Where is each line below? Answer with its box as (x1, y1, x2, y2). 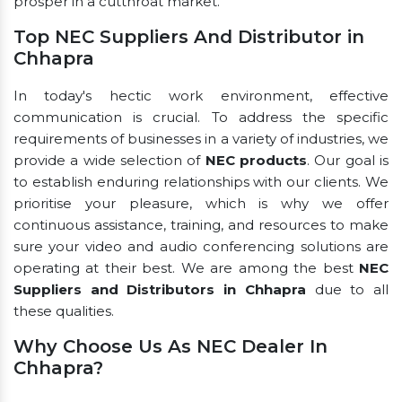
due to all (305, 280, 389, 298)
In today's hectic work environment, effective (13, 86, 389, 104)
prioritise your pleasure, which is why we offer (13, 194, 389, 212)
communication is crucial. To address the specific (13, 108, 389, 126)
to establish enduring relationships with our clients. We (13, 172, 389, 190)
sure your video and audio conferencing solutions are (13, 237, 389, 255)
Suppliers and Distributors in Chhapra (13, 280, 306, 298)
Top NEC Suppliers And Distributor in (13, 25, 364, 48)
